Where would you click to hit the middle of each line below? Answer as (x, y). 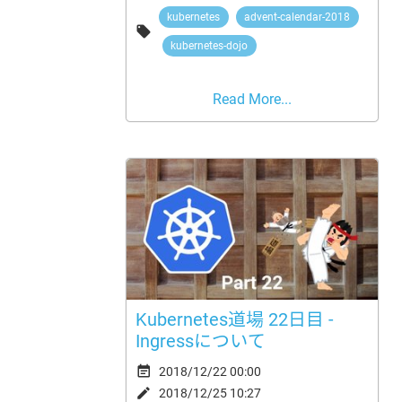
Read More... (252, 99)
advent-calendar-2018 (297, 17)
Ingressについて (200, 341)
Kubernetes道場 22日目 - (234, 319)
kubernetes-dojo (210, 45)
